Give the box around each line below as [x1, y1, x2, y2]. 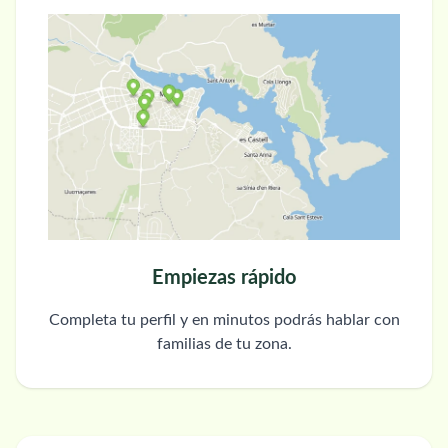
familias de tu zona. [156, 336, 292, 353]
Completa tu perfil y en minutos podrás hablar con [48, 312, 400, 329]
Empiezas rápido [152, 268, 296, 289]
